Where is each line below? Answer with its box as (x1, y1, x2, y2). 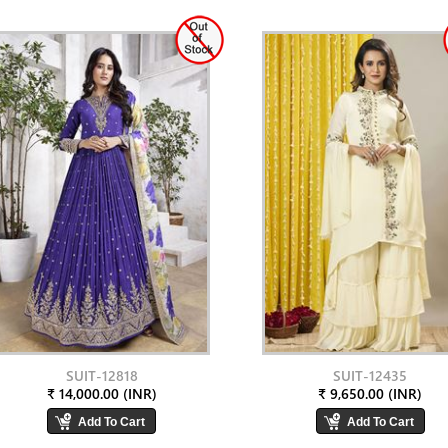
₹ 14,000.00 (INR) (46, 384, 157, 403)
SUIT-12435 (333, 366, 408, 385)
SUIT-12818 (65, 366, 138, 385)
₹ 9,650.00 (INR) (318, 384, 423, 403)
